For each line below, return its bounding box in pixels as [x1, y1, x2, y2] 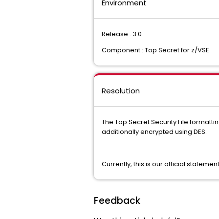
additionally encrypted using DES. [102, 127, 207, 136]
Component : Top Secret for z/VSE [102, 45, 209, 55]
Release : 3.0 [102, 29, 142, 39]
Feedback [94, 194, 140, 207]
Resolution [102, 86, 140, 96]
